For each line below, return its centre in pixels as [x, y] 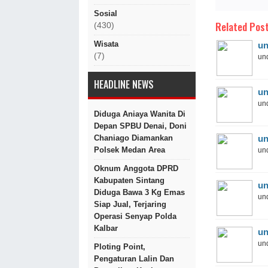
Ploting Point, [120, 247]
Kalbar [106, 228]
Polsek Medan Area [130, 150]
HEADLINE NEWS [124, 84]
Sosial [106, 13]
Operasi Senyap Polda [135, 216]
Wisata [106, 44]
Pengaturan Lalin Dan [134, 259]
